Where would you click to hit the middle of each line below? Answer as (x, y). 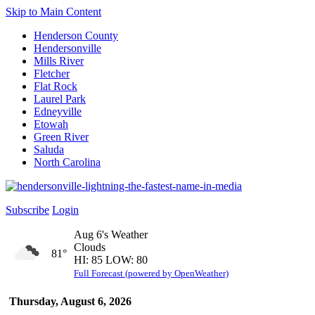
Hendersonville (67, 48)
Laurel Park (60, 99)
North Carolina (67, 162)
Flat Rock (56, 86)
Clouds (90, 247)
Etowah (51, 124)
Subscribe (27, 210)
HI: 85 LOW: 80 (111, 260)
